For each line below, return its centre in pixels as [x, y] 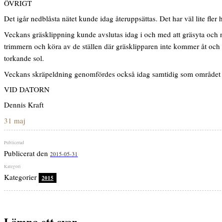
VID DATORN [27, 89]
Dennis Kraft [24, 105]
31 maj [15, 120]
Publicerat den [27, 153]
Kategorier [21, 177]
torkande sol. [24, 58]
